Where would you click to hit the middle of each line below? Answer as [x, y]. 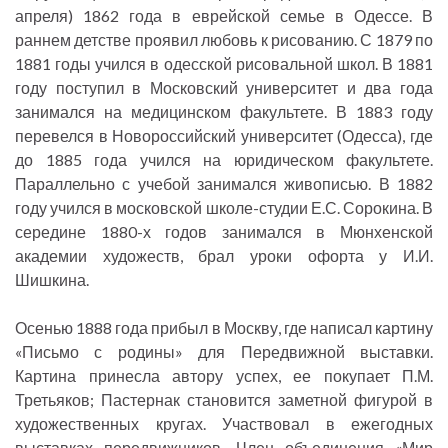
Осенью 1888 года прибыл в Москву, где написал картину [224, 328]
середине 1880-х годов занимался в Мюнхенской [224, 232]
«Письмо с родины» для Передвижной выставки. [224, 352]
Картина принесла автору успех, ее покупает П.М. [224, 376]
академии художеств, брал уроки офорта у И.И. [224, 256]
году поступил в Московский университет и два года [224, 88]
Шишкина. [52, 280]
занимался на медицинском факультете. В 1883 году [224, 112]
